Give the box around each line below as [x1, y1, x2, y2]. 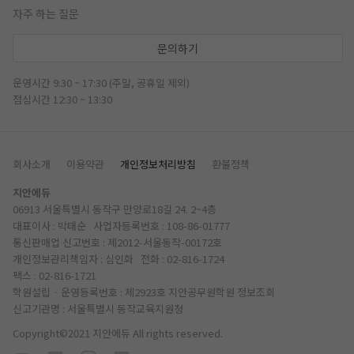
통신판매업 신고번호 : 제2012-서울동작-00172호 [13, 235, 222, 250]
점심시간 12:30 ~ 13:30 [13, 92, 112, 107]
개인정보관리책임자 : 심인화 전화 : [13, 251, 167, 266]
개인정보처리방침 [120, 156, 196, 171]
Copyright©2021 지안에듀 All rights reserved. [13, 326, 223, 341]
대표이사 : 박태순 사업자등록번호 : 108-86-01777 [13, 218, 230, 233]
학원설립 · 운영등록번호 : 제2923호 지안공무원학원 [13, 284, 237, 299]
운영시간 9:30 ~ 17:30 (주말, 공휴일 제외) [13, 75, 190, 90]
